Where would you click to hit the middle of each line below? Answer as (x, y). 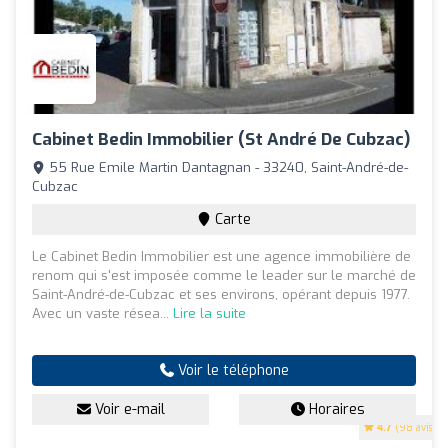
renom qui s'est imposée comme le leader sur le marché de (224, 276)
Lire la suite (209, 314)
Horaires (334, 410)
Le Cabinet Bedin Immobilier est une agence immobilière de (221, 257)
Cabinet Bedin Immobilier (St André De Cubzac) (221, 140)
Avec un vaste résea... (102, 314)
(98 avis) (414, 428)
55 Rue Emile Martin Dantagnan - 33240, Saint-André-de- (226, 168)
